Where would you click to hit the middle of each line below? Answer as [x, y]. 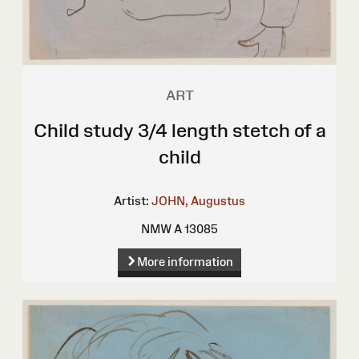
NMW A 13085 [179, 228]
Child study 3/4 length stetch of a [179, 130]
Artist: [131, 200]
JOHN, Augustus [198, 200]
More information [185, 261]
